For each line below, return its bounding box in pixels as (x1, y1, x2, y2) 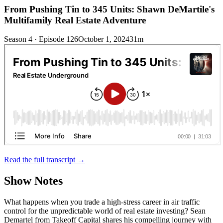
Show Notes (4, 174, 63, 188)
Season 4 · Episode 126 (4, 35, 78, 44)
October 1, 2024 (78, 35, 129, 44)
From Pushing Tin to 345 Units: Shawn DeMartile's (4, 3, 215, 14)
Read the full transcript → (4, 155, 85, 164)
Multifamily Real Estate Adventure (4, 14, 146, 25)
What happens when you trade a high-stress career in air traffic (4, 198, 200, 207)
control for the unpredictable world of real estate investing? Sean (4, 207, 206, 216)
